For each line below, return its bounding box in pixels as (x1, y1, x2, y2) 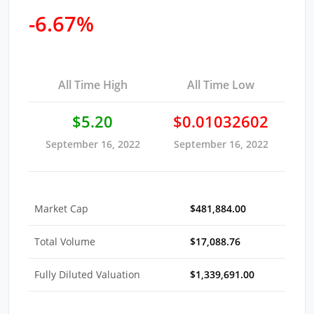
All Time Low (187, 76, 254, 93)
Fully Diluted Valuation (34, 267, 140, 281)
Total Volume (34, 234, 95, 248)
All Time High (57, 76, 128, 93)
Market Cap (34, 201, 88, 215)
